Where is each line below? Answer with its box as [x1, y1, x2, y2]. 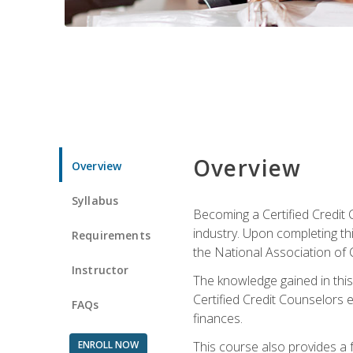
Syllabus [72, 192, 119, 208]
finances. [192, 309, 243, 327]
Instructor [72, 262, 129, 277]
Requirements [72, 227, 150, 243]
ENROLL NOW [77, 337, 139, 351]
